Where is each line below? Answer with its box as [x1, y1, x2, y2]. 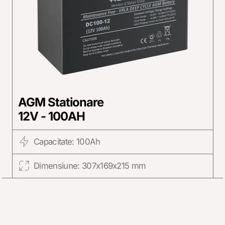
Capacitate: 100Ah [33, 137, 100, 147]
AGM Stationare [18, 95, 104, 110]
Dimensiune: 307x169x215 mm [33, 161, 146, 171]
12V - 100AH [18, 109, 85, 124]
